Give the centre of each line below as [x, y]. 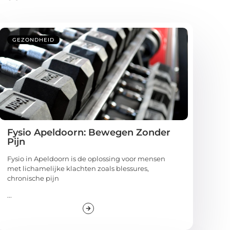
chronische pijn [33, 178]
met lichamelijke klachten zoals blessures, [78, 168]
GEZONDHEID [34, 40]
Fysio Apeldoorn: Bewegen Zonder [89, 132]
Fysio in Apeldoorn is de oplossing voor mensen [87, 158]
